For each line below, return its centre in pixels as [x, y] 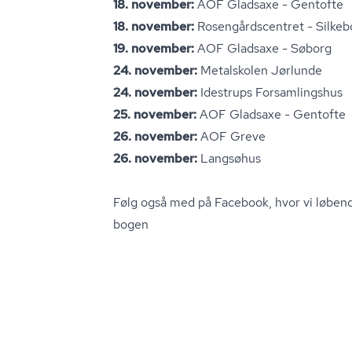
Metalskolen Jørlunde [261, 70]
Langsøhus [229, 158]
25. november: [156, 114]
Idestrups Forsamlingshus [271, 92]
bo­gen [131, 224]
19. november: [155, 48]
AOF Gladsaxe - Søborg [264, 48]
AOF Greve [231, 136]
